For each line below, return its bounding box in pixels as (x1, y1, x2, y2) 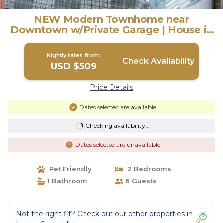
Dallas (96, 34, 127, 46)
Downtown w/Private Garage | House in (10, 24, 213, 36)
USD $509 (50, 61, 97, 72)
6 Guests (123, 177, 157, 185)
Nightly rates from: (47, 52, 101, 59)
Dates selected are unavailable (75, 141, 160, 148)
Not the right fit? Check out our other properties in (16, 209, 193, 218)
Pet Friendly (45, 165, 92, 173)
